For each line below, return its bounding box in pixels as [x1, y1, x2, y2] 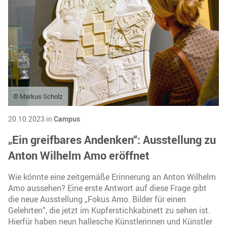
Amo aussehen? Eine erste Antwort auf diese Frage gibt [8, 182, 207, 194]
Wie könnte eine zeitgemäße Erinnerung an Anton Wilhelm [8, 171, 216, 183]
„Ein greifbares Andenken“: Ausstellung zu [8, 132, 216, 148]
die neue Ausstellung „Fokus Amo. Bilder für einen [8, 194, 186, 205]
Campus [54, 114, 80, 124]
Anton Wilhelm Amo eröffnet [8, 147, 149, 164]
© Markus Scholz [13, 92, 63, 101]
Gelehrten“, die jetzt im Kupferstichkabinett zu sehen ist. [8, 205, 210, 216]
